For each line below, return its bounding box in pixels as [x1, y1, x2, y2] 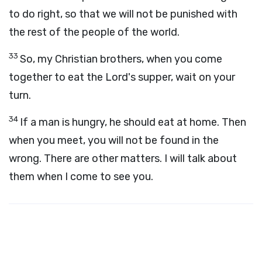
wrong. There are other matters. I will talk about [9, 152, 237, 165]
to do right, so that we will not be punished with [9, 8, 237, 20]
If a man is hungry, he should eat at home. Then [20, 116, 246, 129]
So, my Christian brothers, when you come [20, 53, 222, 65]
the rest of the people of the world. [9, 26, 180, 39]
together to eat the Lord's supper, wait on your [9, 71, 235, 84]
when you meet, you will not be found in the [9, 134, 219, 147]
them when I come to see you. [9, 170, 153, 183]
